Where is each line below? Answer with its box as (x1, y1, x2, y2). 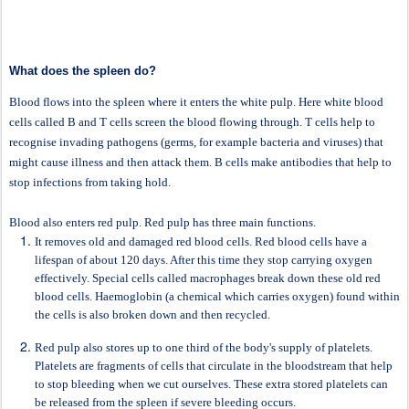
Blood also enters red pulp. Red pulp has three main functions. (9, 215, 316, 230)
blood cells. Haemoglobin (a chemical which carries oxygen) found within (35, 289, 400, 304)
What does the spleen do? (9, 64, 156, 79)
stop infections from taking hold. (9, 175, 171, 190)
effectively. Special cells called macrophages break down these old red (35, 271, 381, 286)
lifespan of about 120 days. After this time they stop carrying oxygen (35, 253, 372, 267)
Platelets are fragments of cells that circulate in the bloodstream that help (35, 359, 393, 373)
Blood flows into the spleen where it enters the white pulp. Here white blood (9, 95, 383, 110)
